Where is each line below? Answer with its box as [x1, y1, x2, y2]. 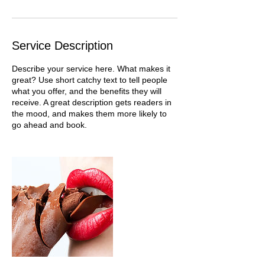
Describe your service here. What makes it [12, 63, 170, 73]
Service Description [12, 38, 113, 52]
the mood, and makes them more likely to [12, 108, 167, 118]
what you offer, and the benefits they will [12, 86, 161, 96]
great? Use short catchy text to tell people [12, 75, 167, 85]
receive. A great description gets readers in [12, 97, 172, 107]
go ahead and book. [12, 119, 87, 130]
